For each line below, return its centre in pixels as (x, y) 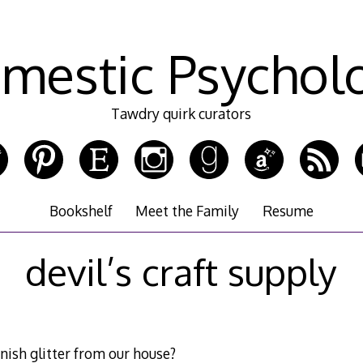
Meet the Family (188, 211)
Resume (288, 211)
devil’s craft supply (181, 271)
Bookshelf (81, 211)
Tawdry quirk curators (181, 114)
